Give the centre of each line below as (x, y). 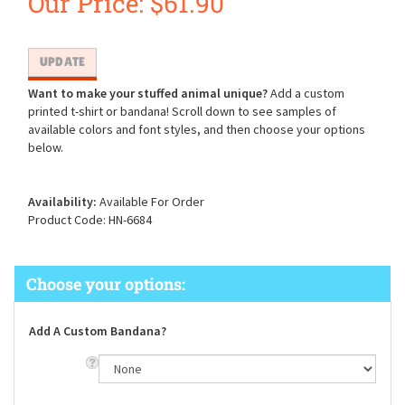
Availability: (62, 202)
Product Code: (67, 221)
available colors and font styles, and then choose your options (197, 130)
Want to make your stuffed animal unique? (148, 94)
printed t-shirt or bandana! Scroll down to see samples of (182, 112)
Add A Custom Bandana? (98, 332)
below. (46, 148)
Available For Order (151, 202)
